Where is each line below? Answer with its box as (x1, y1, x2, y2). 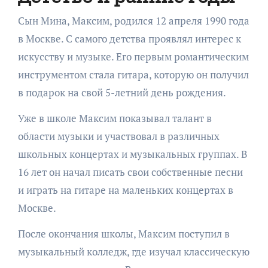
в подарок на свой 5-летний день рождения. (17, 86, 226, 99)
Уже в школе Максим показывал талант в (17, 111, 212, 125)
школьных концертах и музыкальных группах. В (17, 147, 247, 161)
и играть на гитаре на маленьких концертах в (17, 183, 233, 197)
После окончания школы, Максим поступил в (17, 227, 230, 240)
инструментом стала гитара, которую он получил (17, 68, 249, 81)
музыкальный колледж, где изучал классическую (17, 245, 249, 258)
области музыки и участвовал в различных (17, 129, 220, 143)
